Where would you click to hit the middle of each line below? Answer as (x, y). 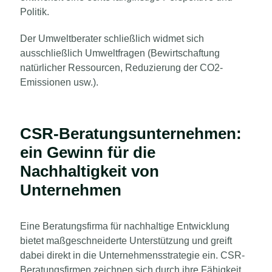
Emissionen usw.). (59, 82)
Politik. (35, 12)
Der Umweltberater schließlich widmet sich (112, 38)
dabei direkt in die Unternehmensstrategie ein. (120, 255)
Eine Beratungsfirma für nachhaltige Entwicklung (125, 226)
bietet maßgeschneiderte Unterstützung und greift (126, 240)
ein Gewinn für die (88, 152)
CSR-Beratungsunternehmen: (131, 133)
